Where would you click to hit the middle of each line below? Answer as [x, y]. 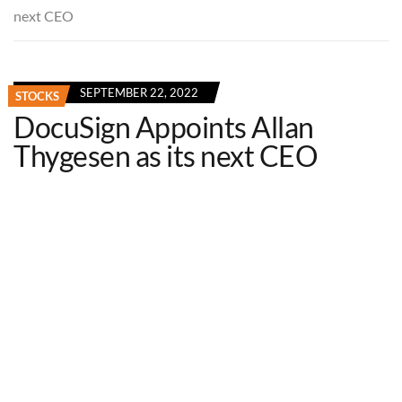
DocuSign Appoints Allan [164, 127]
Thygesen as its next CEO [166, 155]
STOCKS [37, 96]
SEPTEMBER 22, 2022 [139, 92]
